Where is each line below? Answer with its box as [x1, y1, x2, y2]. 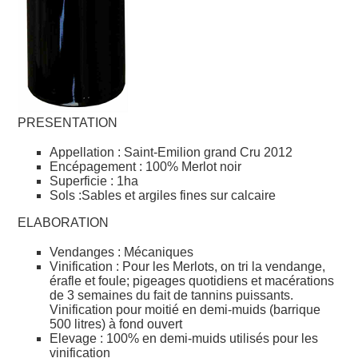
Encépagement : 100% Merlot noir [50, 160, 242, 174]
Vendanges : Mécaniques [50, 245, 194, 260]
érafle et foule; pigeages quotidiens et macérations [50, 274, 335, 288]
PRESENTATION [18, 116, 118, 129]
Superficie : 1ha [50, 174, 139, 189]
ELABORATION [18, 216, 109, 230]
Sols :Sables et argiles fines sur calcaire [50, 189, 276, 203]
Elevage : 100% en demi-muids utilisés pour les [50, 332, 319, 346]
